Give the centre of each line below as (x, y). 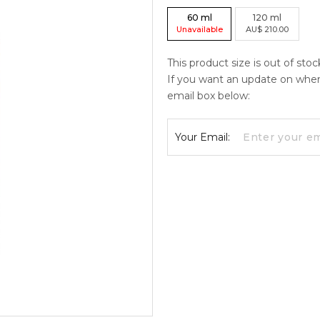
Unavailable (199, 29)
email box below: (209, 95)
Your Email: (202, 137)
